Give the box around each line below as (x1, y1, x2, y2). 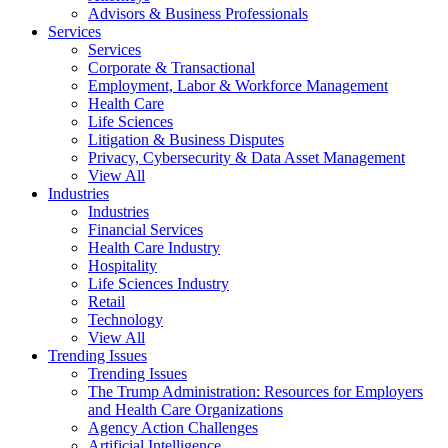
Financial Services (88, 221, 203, 238)
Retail (88, 293, 125, 310)
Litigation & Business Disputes (88, 131, 284, 148)
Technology (88, 311, 163, 328)
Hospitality (88, 257, 157, 274)
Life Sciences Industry (88, 275, 229, 292)
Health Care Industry (88, 239, 220, 256)
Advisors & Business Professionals (88, 5, 308, 22)
